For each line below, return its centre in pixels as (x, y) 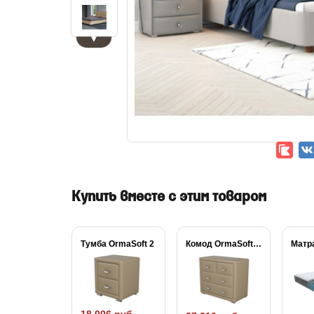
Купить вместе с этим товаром (169, 197)
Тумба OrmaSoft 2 (117, 244)
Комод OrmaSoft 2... (257, 244)
